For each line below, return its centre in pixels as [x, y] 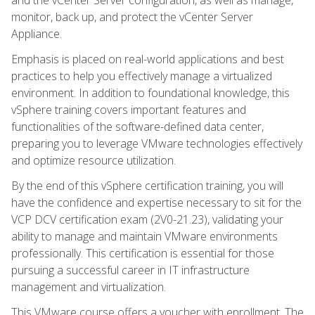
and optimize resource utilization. [94, 160]
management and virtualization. [89, 287]
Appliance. [37, 33]
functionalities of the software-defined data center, [137, 126]
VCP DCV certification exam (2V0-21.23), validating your [147, 219]
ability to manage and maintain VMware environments [144, 236]
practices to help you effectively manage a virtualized [142, 76]
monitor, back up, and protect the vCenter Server [132, 17]
